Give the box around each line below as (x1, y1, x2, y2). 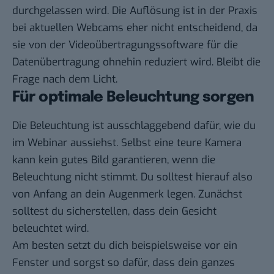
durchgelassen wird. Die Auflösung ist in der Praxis (12, 4, 257, 18)
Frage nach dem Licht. (12, 72, 117, 87)
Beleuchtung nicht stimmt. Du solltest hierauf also (12, 169, 253, 184)
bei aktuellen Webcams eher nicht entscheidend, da (12, 21, 257, 35)
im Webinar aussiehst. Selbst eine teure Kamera (12, 135, 242, 150)
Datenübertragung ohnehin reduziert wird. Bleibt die (12, 55, 261, 70)
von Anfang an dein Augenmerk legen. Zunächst (12, 187, 242, 201)
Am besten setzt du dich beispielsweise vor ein (12, 238, 237, 253)
